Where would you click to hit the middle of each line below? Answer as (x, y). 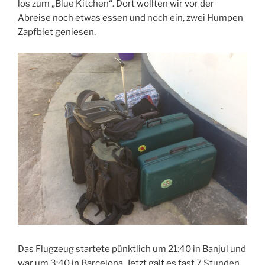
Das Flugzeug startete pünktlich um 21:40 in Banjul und (132, 249)
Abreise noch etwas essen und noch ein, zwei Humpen (130, 18)
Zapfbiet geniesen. (57, 32)
